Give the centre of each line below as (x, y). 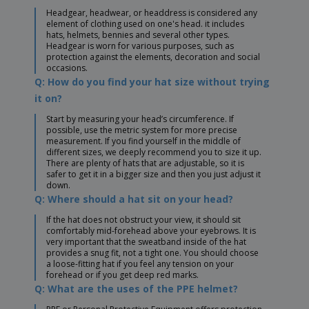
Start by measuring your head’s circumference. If (140, 119)
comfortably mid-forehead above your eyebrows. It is (151, 231)
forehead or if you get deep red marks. (122, 275)
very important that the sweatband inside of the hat (146, 242)
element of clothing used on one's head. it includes (145, 24)
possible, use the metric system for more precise (142, 130)
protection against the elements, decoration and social (153, 57)
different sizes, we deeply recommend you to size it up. (154, 152)
